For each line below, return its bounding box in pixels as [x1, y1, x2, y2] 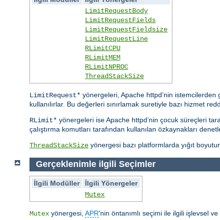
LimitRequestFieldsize [85, 26, 168, 34]
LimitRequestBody [85, 7, 148, 15]
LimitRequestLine [85, 35, 148, 43]
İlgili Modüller [34, 179, 80, 187]
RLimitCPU [85, 44, 121, 53]
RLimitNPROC [85, 63, 129, 71]
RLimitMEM [85, 54, 121, 62]
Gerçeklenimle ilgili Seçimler [35, 159, 156, 169]
